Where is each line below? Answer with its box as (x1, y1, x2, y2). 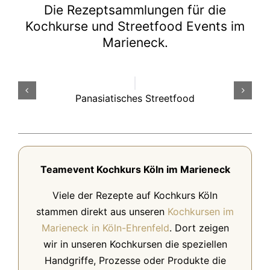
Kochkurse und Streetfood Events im (25, 18, 245, 34)
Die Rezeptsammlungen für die (44, 2, 226, 17)
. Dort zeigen (169, 221, 229, 234)
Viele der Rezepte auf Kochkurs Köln (52, 189, 218, 201)
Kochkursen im (168, 205, 234, 218)
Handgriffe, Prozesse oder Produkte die (44, 254, 226, 266)
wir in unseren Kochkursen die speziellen (43, 237, 227, 250)
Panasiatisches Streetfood (75, 92, 195, 104)
